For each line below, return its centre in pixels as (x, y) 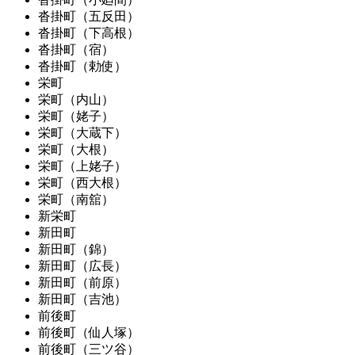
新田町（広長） (82, 265)
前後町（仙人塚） (89, 332)
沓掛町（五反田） (89, 16)
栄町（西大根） (82, 182)
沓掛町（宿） (76, 49)
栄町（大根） (76, 149)
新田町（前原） (82, 282)
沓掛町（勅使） (82, 66)
